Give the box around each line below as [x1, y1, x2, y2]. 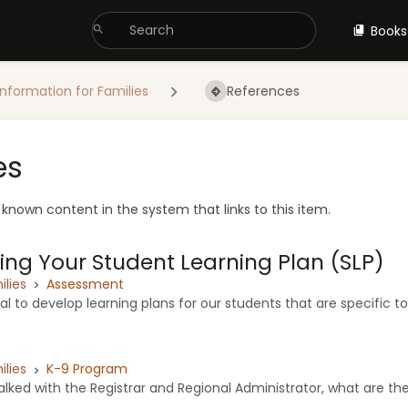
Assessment [46, 274, 124, 293]
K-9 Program [46, 360, 127, 379]
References [226, 82, 300, 101]
